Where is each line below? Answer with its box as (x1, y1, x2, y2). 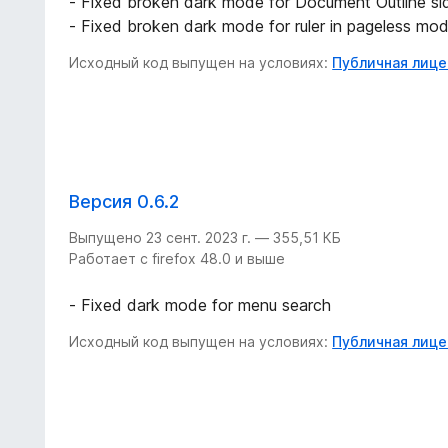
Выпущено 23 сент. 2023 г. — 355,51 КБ (69, 228, 342, 246)
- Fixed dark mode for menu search (69, 294, 332, 315)
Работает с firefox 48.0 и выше (69, 249, 286, 267)
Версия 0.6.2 (69, 191, 180, 212)
